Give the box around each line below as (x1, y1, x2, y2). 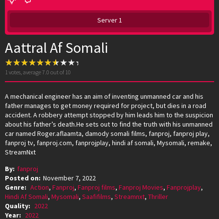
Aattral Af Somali (5, 38, 108, 57)
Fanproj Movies (119, 182, 163, 192)
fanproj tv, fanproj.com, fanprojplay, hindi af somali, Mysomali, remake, (5, 138, 212, 147)
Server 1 (97, 15, 122, 24)
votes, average (8, 68, 42, 76)
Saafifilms (82, 192, 111, 201)
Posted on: (5, 173, 41, 182)
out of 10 (49, 68, 71, 76)
